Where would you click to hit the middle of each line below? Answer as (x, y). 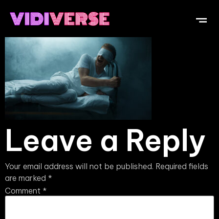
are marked (26, 178)
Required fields (182, 166)
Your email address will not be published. (79, 166)
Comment (24, 190)
